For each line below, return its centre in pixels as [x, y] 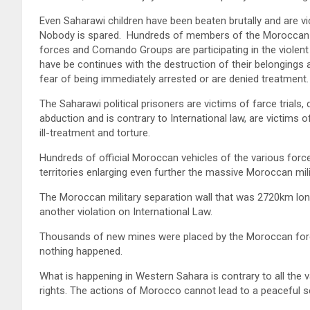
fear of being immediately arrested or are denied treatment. [174, 79]
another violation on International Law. [126, 212]
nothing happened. [81, 252]
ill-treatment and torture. [95, 133]
